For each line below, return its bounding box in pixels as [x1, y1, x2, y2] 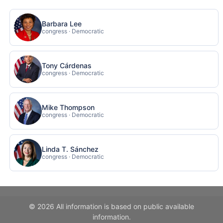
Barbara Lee [42, 19, 82, 28]
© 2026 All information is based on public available [29, 202, 194, 211]
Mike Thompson [42, 103, 95, 111]
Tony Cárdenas [42, 61, 92, 70]
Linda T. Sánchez [42, 144, 99, 153]
